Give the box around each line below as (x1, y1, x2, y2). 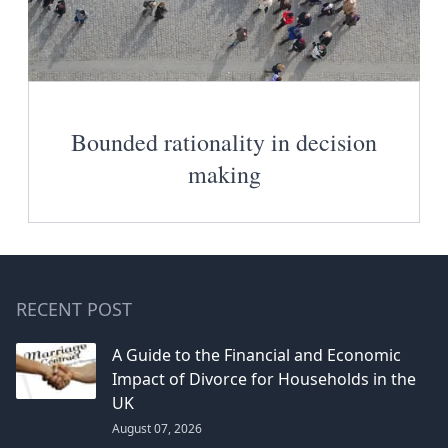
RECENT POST (16, 296, 132, 321)
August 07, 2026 (112, 419, 202, 437)
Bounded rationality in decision (71, 125, 377, 158)
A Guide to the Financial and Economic (112, 343, 401, 366)
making (187, 157, 261, 190)
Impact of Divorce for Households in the (112, 367, 416, 390)
